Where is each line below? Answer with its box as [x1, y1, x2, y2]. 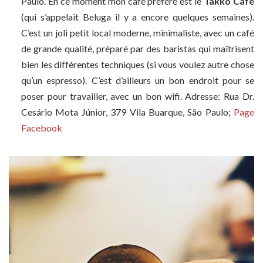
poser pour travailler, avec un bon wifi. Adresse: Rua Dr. [21, 90, 254, 102]
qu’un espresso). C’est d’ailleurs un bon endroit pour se [21, 74, 254, 86]
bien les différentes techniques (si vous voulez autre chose [21, 58, 254, 70]
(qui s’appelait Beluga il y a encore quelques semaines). [21, 11, 254, 22]
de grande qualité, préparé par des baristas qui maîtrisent [21, 42, 254, 54]
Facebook [21, 122, 62, 133]
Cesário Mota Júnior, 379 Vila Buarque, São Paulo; [21, 106, 234, 117]
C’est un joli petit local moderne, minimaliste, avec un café [21, 26, 254, 38]
